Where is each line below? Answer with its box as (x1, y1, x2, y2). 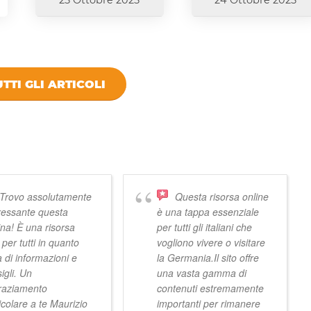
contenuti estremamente (157, 281, 264, 296)
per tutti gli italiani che (157, 220, 253, 235)
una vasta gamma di (157, 266, 247, 280)
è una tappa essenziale (157, 205, 260, 219)
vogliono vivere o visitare (157, 235, 266, 250)
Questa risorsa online (175, 190, 269, 204)
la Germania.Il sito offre (157, 251, 260, 265)
